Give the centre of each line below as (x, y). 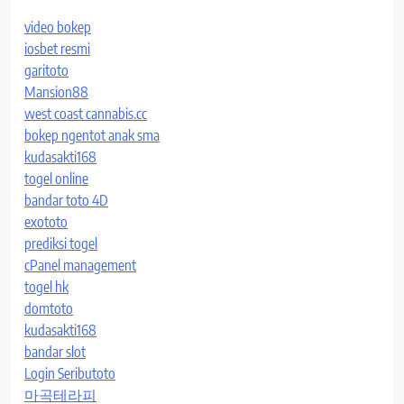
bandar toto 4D (66, 201)
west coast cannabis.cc (86, 114)
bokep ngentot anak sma (92, 136)
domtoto (49, 309)
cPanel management (80, 266)
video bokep (58, 28)
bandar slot (55, 352)
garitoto (46, 71)
